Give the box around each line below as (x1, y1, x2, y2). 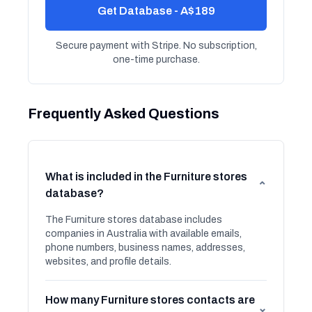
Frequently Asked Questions (28, 106, 219, 121)
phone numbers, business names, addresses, (45, 242, 245, 253)
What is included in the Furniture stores (45, 171, 247, 182)
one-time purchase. (112, 54, 200, 65)
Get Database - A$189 (97, 5, 215, 17)
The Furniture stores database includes (45, 214, 222, 225)
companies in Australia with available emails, (45, 228, 242, 239)
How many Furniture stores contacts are (45, 294, 255, 306)
